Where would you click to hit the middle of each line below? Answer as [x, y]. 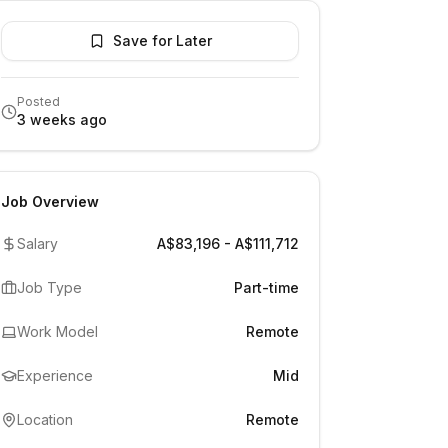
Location [45, 419]
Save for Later [162, 40]
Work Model [57, 331]
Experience [55, 375]
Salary [37, 243]
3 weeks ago [62, 119]
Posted [38, 101]
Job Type [49, 287]
